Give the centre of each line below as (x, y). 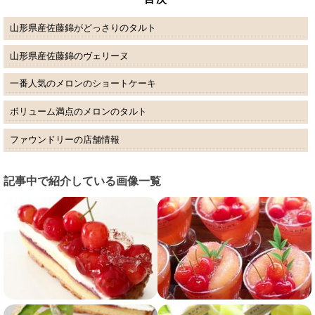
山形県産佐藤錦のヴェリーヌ (69, 56)
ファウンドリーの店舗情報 (64, 140)
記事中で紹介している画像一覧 (82, 181)
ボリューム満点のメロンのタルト (78, 112)
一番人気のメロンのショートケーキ (83, 84)
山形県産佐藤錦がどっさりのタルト (83, 27)
